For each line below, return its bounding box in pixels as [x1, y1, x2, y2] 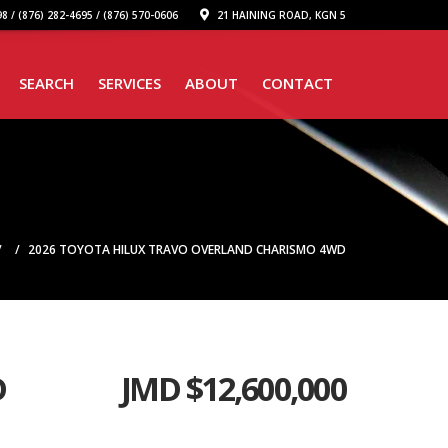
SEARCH [19, 73, 74, 93]
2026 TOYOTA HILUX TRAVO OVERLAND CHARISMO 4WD [28, 241, 346, 258]
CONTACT [262, 73, 333, 93]
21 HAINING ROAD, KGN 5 [214, 8, 346, 22]
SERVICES [98, 73, 161, 93]
